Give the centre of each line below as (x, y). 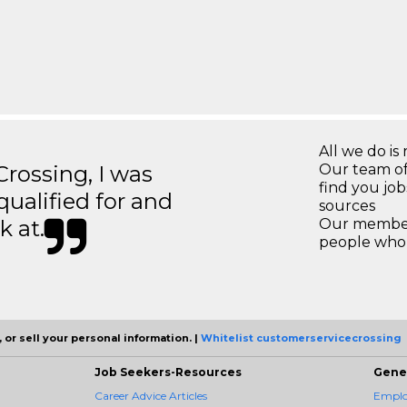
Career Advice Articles (151, 396)
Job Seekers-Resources (168, 372)
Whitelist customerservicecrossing (301, 338)
